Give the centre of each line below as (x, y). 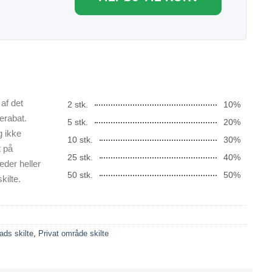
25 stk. (80, 158)
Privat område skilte (73, 233)
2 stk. (78, 105)
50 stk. (80, 175)
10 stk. (80, 140)
